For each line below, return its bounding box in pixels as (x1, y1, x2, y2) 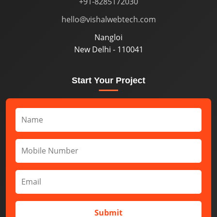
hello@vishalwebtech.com (61, 14, 156, 25)
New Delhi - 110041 (74, 44, 143, 55)
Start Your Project (72, 76, 145, 86)
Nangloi (94, 32, 123, 43)
